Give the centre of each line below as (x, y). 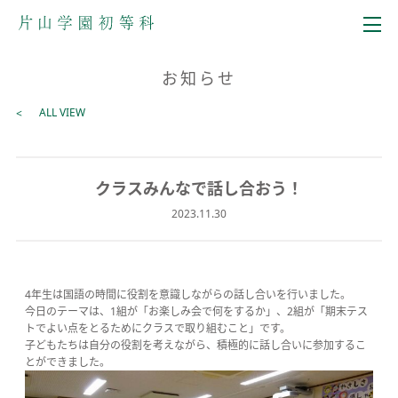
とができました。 (67, 362)
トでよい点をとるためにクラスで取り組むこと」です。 (157, 328)
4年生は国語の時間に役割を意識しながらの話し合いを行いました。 (187, 295)
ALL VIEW (62, 112)
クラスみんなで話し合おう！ (199, 188)
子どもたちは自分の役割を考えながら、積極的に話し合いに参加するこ (195, 345)
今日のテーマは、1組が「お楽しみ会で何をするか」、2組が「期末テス (196, 311)
